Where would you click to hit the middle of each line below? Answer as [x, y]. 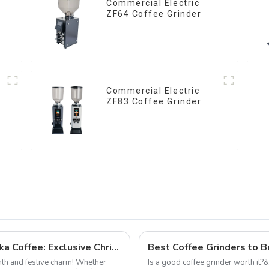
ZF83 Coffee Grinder [154, 102]
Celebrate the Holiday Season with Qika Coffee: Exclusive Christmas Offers [115, 247]
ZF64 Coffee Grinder [154, 14]
